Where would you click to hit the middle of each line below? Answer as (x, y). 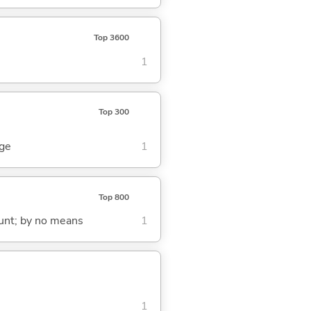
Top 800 (114, 197)
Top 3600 (111, 38)
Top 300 (114, 112)
